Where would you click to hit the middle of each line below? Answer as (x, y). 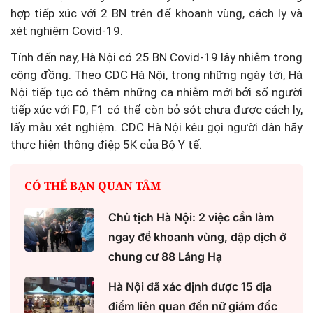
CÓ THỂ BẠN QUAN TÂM (93, 186)
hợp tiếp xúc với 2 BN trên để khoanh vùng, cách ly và (156, 14)
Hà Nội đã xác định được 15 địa (190, 287)
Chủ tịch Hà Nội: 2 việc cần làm (191, 218)
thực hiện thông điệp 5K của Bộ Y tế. (106, 145)
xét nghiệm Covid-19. (67, 31)
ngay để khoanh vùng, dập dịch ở (197, 237)
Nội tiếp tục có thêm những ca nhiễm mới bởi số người (156, 93)
